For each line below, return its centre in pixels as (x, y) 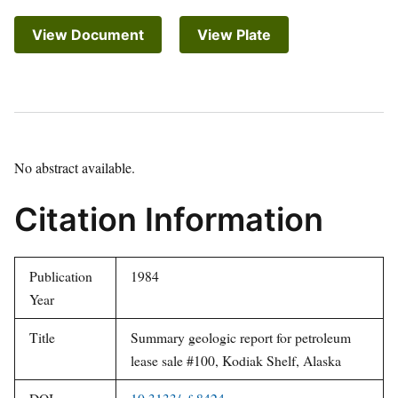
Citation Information (169, 220)
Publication (61, 276)
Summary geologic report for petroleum (241, 338)
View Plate (234, 35)
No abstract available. (75, 168)
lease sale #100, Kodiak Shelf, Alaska (236, 361)
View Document (88, 35)
